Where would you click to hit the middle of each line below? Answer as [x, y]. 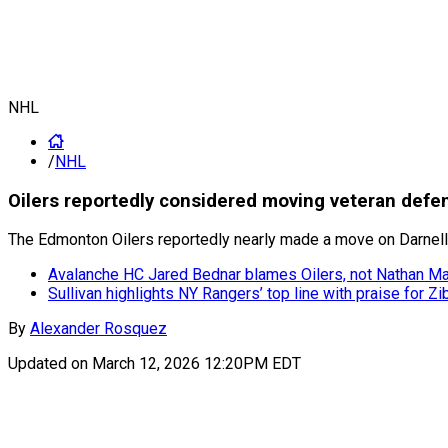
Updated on [50, 364]
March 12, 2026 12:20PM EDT [196, 364]
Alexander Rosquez [98, 329]
